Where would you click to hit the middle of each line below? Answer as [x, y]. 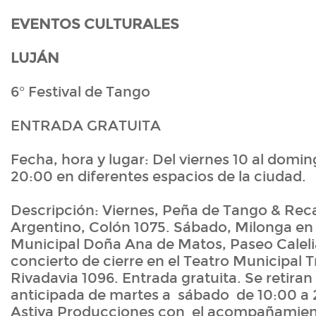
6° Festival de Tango [80, 92]
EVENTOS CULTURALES [95, 24]
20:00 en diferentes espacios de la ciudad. [158, 177]
